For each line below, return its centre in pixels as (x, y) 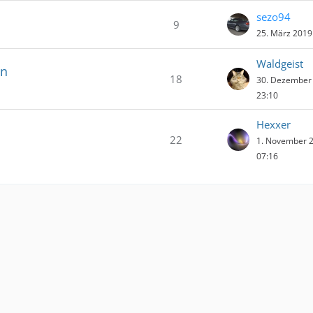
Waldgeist (280, 64)
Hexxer (274, 124)
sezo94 (274, 17)
